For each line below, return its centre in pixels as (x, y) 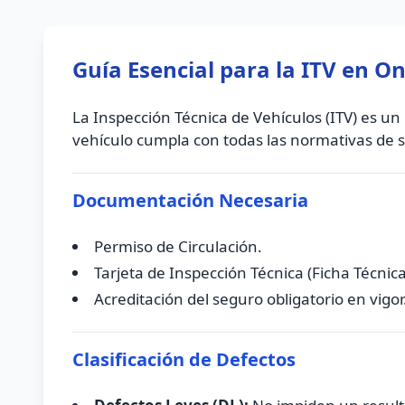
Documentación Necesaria (190, 200)
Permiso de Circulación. (178, 246)
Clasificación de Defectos (184, 359)
